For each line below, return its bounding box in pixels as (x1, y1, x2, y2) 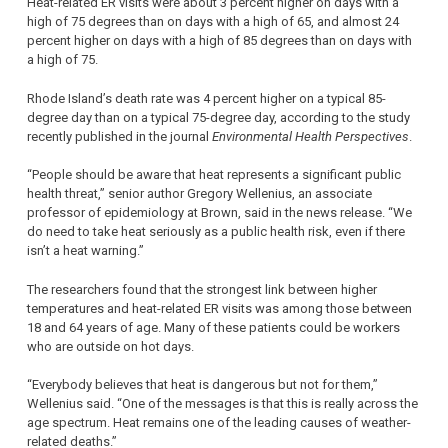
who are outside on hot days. (27, 338, 194, 354)
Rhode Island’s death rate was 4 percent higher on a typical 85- (27, 90, 386, 106)
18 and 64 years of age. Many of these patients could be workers (27, 319, 400, 335)
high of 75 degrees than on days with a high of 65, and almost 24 (27, 14, 399, 30)
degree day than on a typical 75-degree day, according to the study (27, 109, 410, 125)
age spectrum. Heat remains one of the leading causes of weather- (27, 415, 411, 431)
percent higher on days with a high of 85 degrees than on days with (27, 33, 412, 49)
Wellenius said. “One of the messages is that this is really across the (27, 396, 418, 412)
